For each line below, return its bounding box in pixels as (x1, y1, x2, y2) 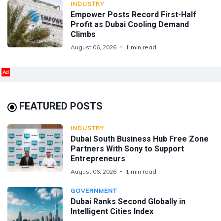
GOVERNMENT (71, 186, 117, 194)
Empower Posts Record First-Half (71, 9, 196, 19)
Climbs (71, 29, 96, 39)
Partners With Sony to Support (71, 144, 184, 153)
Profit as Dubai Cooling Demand (71, 19, 189, 29)
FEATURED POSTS (19, 100, 103, 112)
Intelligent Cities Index (71, 206, 153, 216)
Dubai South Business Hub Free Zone (71, 134, 209, 144)
